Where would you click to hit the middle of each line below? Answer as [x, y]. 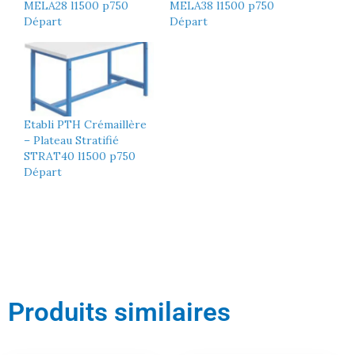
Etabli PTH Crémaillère [85, 124]
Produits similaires [119, 311]
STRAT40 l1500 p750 [80, 156]
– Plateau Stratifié [71, 140]
